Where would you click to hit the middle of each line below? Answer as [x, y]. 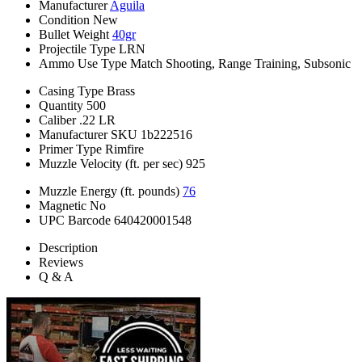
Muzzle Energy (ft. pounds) [109, 192]
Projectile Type [77, 49]
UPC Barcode [75, 221]
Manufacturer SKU [88, 135]
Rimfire [124, 149]
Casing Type [71, 91]
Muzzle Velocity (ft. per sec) [111, 164]
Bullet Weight [74, 35]
